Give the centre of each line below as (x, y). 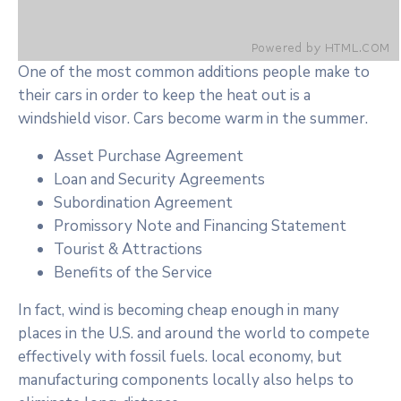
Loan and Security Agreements (159, 179)
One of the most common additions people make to (194, 72)
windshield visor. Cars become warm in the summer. (193, 119)
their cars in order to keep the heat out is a (164, 95)
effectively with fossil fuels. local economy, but (180, 357)
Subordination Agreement (143, 203)
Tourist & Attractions (128, 249)
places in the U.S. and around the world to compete (194, 333)
